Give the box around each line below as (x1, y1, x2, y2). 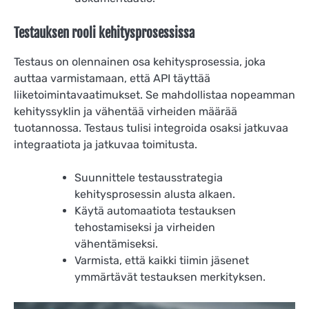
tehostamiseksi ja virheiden (74, 221, 215, 235)
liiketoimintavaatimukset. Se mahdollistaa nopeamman (14, 88, 295, 102)
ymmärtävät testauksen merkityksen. (74, 270, 266, 284)
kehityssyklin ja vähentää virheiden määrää (14, 105, 237, 119)
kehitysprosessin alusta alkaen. (74, 188, 235, 201)
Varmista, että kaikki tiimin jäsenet (74, 254, 249, 268)
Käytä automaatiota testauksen (74, 204, 236, 218)
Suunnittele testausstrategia (74, 171, 223, 185)
